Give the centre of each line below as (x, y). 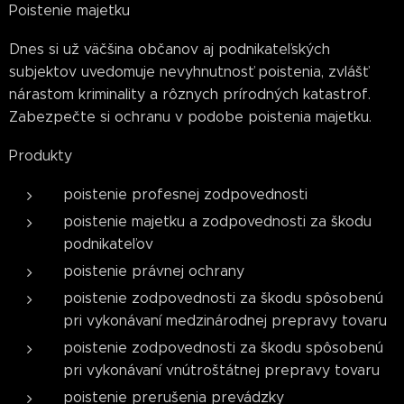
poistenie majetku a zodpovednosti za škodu (217, 221)
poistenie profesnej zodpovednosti (185, 194)
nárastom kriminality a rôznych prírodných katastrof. (190, 94)
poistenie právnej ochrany (154, 271)
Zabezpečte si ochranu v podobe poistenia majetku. (190, 117)
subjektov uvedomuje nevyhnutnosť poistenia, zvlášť (188, 72)
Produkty (41, 156)
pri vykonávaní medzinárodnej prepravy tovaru (225, 321)
